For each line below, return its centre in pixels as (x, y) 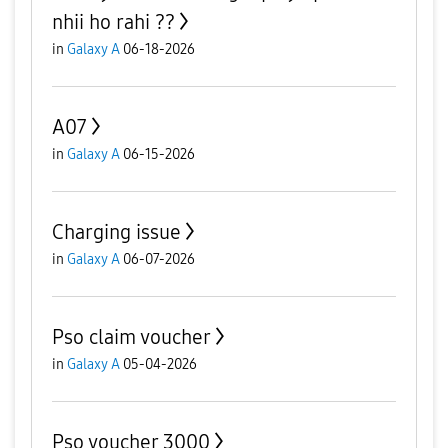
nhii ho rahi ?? (113, 22)
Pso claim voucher (131, 337)
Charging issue (116, 232)
